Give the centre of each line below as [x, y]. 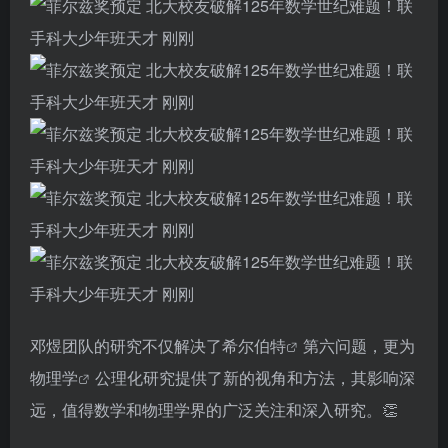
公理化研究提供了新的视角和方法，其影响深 [255, 377]
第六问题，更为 [359, 345]
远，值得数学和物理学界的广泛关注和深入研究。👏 [214, 409]
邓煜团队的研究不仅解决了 [126, 345]
